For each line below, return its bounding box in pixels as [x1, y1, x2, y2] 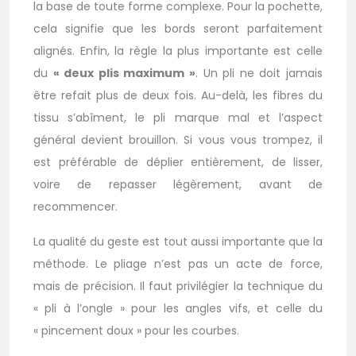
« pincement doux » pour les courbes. [33, 323, 239, 339]
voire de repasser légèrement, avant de [33, 176, 323, 192]
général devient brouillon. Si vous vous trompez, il [33, 132, 323, 148]
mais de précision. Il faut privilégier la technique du [33, 278, 323, 294]
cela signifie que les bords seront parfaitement [33, 21, 323, 37]
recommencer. [33, 199, 118, 215]
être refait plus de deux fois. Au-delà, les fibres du [33, 87, 323, 103]
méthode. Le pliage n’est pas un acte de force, [33, 256, 323, 272]
